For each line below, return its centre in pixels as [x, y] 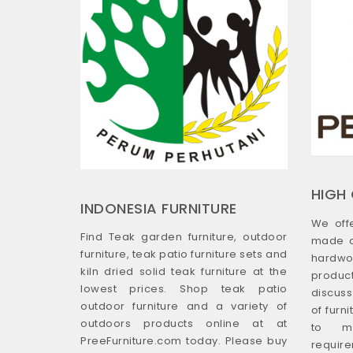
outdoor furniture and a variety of [184, 307]
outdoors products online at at [184, 324]
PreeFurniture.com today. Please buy [184, 341]
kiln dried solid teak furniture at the [184, 272]
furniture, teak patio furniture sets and [184, 255]
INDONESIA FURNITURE [159, 208]
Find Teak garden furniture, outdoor [184, 237]
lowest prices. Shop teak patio [184, 289]
